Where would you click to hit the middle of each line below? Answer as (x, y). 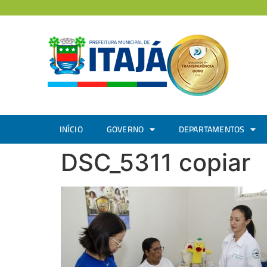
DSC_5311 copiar (156, 162)
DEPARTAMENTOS (212, 129)
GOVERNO (125, 129)
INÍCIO (71, 129)
